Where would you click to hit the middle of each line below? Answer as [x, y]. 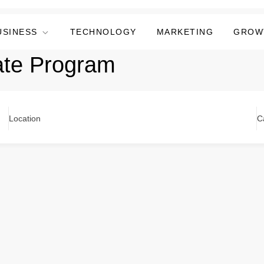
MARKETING [185, 32]
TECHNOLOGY [103, 32]
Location [24, 118]
